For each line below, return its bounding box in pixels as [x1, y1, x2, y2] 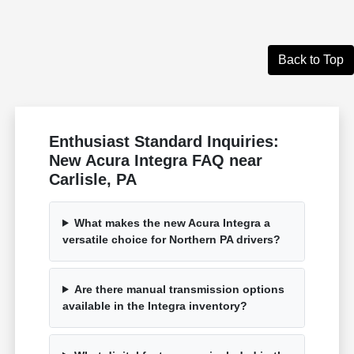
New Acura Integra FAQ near [49, 151, 263, 169]
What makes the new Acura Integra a [73, 216, 270, 229]
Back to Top [278, 52, 344, 66]
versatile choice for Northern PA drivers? [62, 232, 281, 246]
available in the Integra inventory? [62, 299, 248, 312]
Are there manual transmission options [73, 282, 284, 296]
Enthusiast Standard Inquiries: [49, 132, 280, 150]
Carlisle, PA [49, 170, 137, 188]
